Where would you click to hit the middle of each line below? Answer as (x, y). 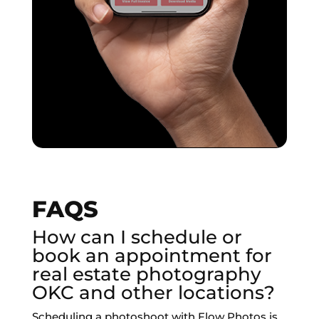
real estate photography (146, 274)
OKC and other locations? (153, 293)
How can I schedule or (137, 237)
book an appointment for (152, 256)
